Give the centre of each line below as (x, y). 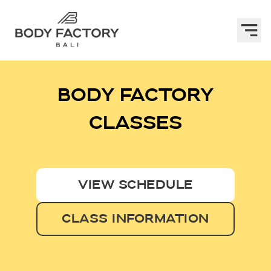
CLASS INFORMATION (135, 219)
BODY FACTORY (135, 95)
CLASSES (135, 123)
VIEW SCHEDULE (135, 185)
